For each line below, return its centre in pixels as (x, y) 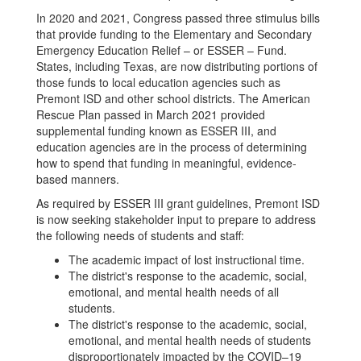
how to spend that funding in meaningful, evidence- (166, 163)
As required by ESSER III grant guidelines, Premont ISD (178, 203)
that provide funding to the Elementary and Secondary (174, 34)
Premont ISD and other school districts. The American (173, 98)
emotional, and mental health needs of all (174, 292)
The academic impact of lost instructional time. (187, 259)
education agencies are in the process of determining (172, 147)
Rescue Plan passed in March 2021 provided (151, 114)
